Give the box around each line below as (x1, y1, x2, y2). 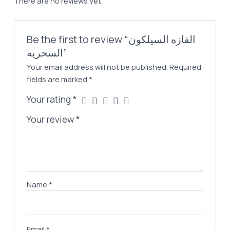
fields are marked (27, 74, 89, 85)
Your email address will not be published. (27, 62, 168, 72)
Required (169, 62, 202, 72)
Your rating (27, 93, 73, 106)
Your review (27, 113, 76, 126)
